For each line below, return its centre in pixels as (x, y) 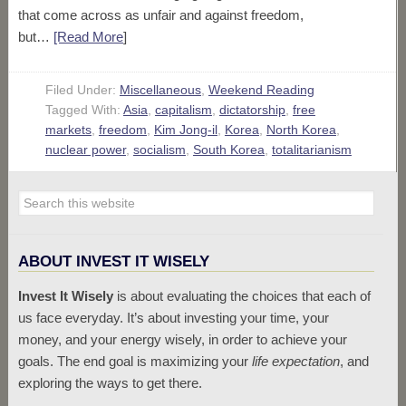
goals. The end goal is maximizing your (135, 361)
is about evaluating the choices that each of (242, 296)
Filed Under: (82, 90)
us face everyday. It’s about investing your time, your (173, 318)
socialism (159, 150)
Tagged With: (84, 110)
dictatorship (252, 110)
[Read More (88, 37)
